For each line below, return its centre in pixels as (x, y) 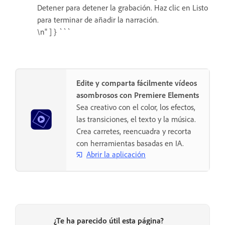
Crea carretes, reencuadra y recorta (134, 132)
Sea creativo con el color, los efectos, (136, 107)
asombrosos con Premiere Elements (138, 95)
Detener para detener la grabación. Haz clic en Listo (123, 8)
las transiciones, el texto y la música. (136, 120)
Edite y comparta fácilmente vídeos (137, 83)
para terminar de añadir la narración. (98, 20)
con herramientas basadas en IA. (130, 144)
